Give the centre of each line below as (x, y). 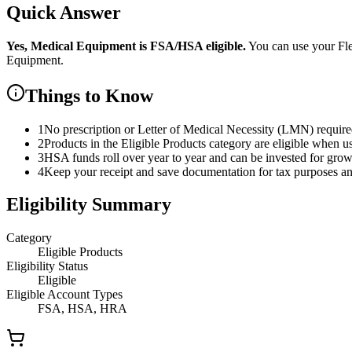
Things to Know (89, 95)
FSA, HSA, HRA (82, 309)
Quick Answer (64, 12)
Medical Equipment (83, 46)
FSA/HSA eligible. (196, 46)
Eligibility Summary (89, 205)
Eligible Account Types (64, 295)
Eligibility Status (47, 266)
